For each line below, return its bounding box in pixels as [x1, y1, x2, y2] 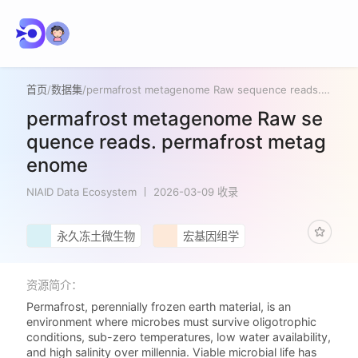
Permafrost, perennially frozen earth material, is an [26, 300, 292, 314]
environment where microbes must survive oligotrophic [26, 315, 317, 329]
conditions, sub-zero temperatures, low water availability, [26, 330, 332, 344]
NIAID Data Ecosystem [26, 185, 137, 198]
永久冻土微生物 [56, 229, 135, 244]
